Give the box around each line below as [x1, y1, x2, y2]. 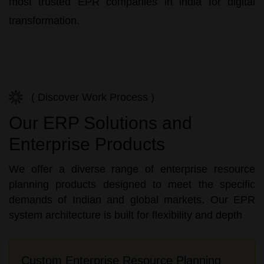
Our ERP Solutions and [9, 113, 192, 133]
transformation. [9, 14, 80, 27]
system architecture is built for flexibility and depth [9, 209, 242, 221]
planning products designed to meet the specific [9, 178, 255, 190]
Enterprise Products [9, 134, 165, 154]
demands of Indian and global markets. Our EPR [9, 193, 255, 206]
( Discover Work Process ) [31, 91, 154, 103]
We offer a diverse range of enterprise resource [9, 163, 255, 175]
